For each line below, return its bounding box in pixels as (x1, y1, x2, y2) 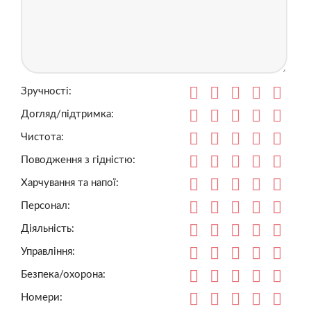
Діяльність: (21, 224, 74, 235)
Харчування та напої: (21, 178, 119, 189)
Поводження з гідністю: (21, 155, 135, 166)
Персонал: (21, 201, 70, 212)
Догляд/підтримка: (21, 109, 114, 120)
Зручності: (21, 86, 72, 97)
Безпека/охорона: (21, 269, 106, 280)
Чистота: (21, 132, 64, 143)
